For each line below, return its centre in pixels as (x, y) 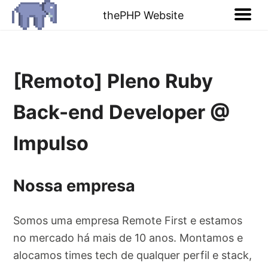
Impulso (51, 144)
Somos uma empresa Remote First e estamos (128, 220)
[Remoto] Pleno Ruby (113, 81)
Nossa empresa (74, 185)
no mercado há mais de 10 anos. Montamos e (128, 237)
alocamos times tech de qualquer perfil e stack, (133, 255)
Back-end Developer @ (122, 112)
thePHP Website (143, 15)
